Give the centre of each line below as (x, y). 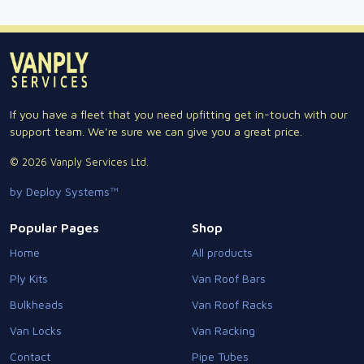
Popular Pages (54, 227)
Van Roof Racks (232, 304)
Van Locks (36, 330)
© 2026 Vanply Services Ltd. (79, 162)
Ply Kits (29, 278)
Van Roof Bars (229, 278)
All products (222, 252)
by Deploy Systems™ (64, 191)
